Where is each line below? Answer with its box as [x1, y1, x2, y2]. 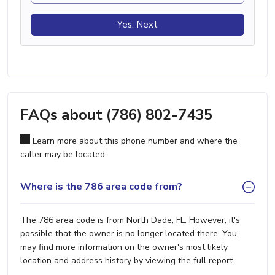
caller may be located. [20, 148, 107, 160]
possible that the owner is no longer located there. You [20, 227, 237, 239]
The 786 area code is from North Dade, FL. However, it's [20, 214, 240, 226]
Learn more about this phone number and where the [30, 134, 238, 147]
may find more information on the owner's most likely [20, 241, 228, 253]
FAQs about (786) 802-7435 [20, 104, 212, 125]
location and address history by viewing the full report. [20, 254, 234, 266]
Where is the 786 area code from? [20, 180, 182, 194]
